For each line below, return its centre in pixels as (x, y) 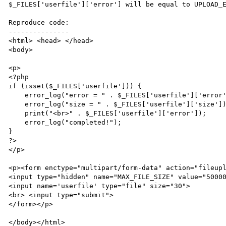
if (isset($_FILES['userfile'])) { (75, 86)
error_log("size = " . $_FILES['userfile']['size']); (17, 104)
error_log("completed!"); (17, 122)
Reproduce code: (39, 22)
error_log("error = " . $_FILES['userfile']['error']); (17, 95)
